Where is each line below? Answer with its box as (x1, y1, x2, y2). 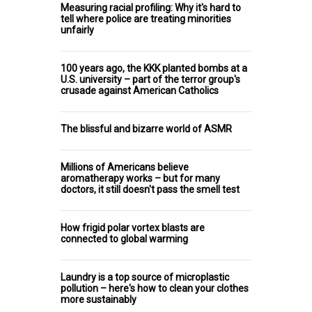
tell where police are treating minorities (61, 13, 231, 24)
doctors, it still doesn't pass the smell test (61, 183, 240, 195)
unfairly (61, 24, 94, 36)
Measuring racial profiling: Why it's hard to (61, 1, 241, 13)
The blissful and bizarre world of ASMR (61, 123, 232, 134)
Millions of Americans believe (61, 161, 189, 173)
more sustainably (61, 293, 136, 305)
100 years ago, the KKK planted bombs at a (61, 62, 247, 74)
